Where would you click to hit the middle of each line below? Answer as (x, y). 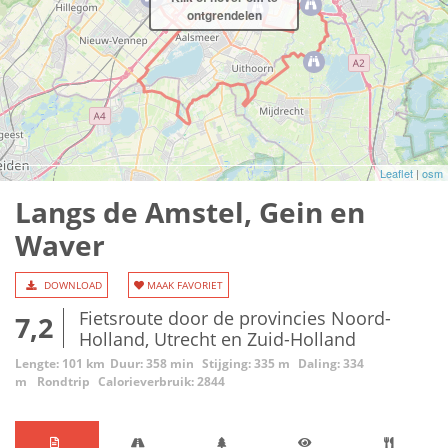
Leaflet (396, 173)
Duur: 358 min (152, 363)
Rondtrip (65, 381)
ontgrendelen (224, 15)
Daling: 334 (331, 363)
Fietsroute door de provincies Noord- (235, 318)
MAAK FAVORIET (183, 285)
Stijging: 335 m (246, 363)
